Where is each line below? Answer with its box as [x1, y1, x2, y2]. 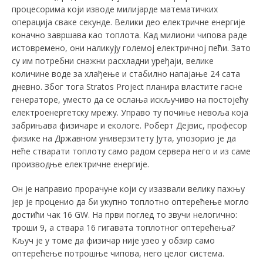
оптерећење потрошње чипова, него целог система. [12, 248, 224, 259]
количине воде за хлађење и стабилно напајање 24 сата [12, 68, 240, 80]
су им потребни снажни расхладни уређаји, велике [12, 55, 214, 67]
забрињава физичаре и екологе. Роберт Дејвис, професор [12, 120, 247, 131]
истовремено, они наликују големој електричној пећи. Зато [12, 42, 251, 54]
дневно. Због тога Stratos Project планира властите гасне [12, 81, 242, 93]
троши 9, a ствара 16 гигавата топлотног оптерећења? [12, 222, 235, 234]
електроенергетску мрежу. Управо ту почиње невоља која [12, 107, 248, 119]
